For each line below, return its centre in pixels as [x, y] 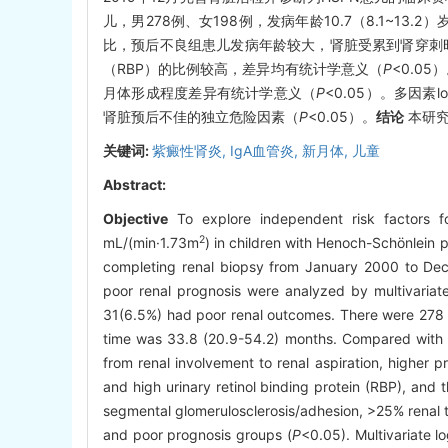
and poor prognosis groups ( [197, 435]
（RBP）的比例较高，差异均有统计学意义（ [243, 69]
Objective [135, 219]
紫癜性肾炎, [191, 151]
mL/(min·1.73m [151, 243]
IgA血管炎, [266, 151]
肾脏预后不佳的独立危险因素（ [201, 117]
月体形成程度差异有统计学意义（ [210, 93]
